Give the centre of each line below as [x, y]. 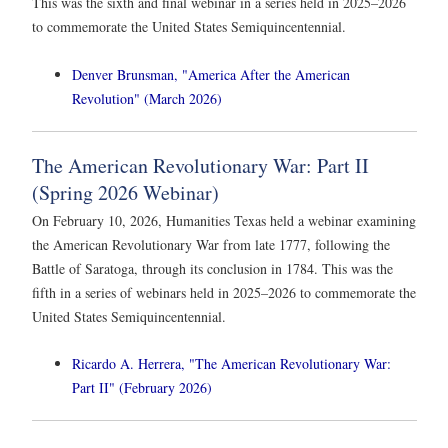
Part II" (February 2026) [142, 387]
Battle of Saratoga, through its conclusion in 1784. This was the [212, 268]
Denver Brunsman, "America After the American [211, 74]
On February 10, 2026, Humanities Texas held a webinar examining [224, 220]
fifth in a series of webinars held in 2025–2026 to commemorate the [224, 292]
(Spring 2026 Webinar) [125, 192]
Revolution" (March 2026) [147, 98]
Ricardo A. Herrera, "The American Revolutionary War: [231, 363]
